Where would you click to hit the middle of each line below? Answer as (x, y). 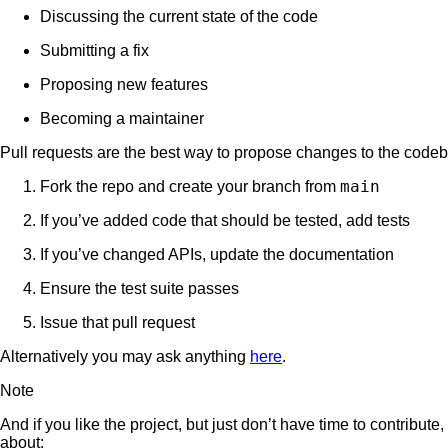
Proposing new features (124, 84)
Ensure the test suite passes (139, 288)
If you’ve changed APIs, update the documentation (217, 254)
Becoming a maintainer (122, 118)
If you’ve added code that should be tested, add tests (225, 220)
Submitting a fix (94, 50)
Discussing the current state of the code (179, 16)
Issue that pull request (117, 322)
